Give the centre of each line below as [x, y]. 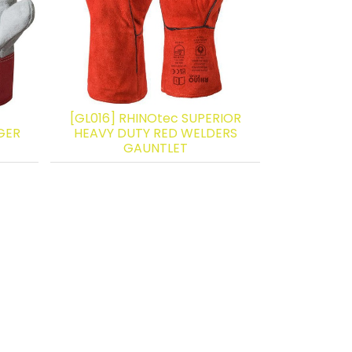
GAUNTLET [155, 148]
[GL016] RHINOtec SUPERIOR [155, 118]
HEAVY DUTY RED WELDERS [155, 133]
